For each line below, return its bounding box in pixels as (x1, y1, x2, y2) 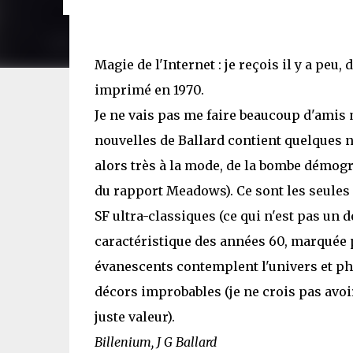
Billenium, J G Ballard (94, 334, 217, 350)
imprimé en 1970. (94, 82, 204, 98)
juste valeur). (94, 309, 175, 325)
